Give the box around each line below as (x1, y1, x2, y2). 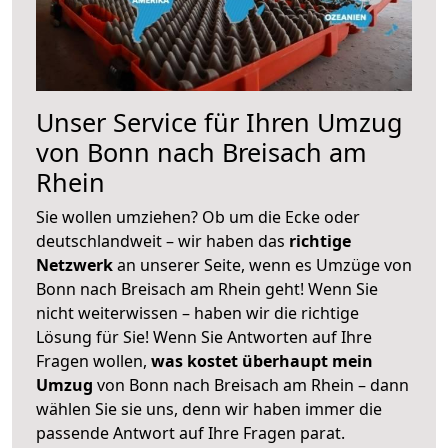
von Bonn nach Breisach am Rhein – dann (93, 373, 409, 396)
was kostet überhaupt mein (151, 349, 373, 372)
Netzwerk (36, 253, 117, 276)
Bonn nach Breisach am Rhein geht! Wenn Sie (36, 277, 378, 300)
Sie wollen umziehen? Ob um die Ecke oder (36, 205, 360, 228)
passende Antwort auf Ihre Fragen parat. (36, 421, 345, 444)
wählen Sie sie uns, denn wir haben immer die (36, 397, 382, 420)
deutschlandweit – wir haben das (36, 229, 289, 252)
